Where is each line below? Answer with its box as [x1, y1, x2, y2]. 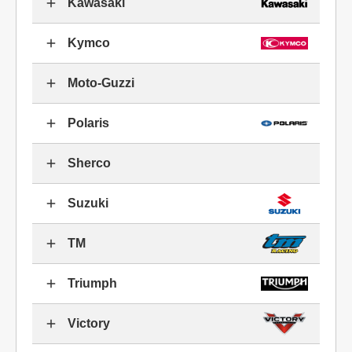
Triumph [68, 277, 117, 290]
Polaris [68, 116, 109, 130]
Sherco [68, 156, 111, 170]
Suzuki [68, 196, 108, 210]
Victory [68, 317, 110, 330]
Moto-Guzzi [68, 76, 134, 90]
